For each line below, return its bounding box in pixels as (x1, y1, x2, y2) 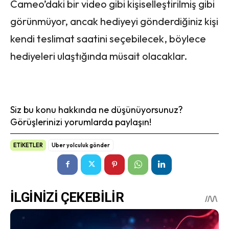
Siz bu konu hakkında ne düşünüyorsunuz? (10, 103, 183, 116)
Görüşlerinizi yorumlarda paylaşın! (10, 116, 151, 128)
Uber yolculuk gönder (52, 141, 110, 149)
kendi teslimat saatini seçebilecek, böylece (10, 32, 206, 45)
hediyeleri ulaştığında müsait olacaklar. (10, 49, 187, 62)
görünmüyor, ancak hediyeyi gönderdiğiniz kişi (10, 14, 218, 28)
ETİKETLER (13, 141, 43, 149)
